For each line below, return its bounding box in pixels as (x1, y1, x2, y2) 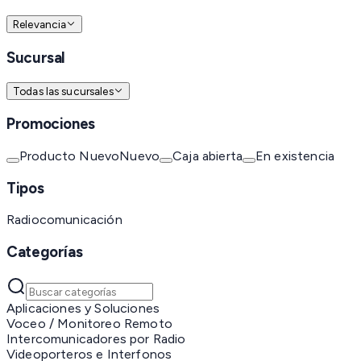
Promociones (6, 114, 95, 134)
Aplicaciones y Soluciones (6, 300, 160, 316)
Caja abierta (172, 147, 243, 164)
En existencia (255, 147, 335, 164)
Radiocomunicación (6, 212, 122, 228)
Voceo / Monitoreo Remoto (6, 315, 172, 331)
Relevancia (13, 18, 67, 31)
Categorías (6, 243, 83, 262)
